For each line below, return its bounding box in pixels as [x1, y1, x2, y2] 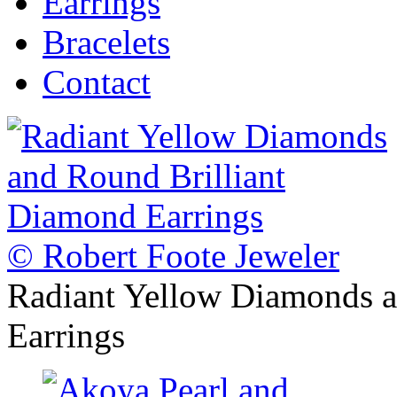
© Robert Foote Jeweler [7, 236, 339, 275]
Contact [43, 62, 151, 101]
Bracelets [43, 22, 170, 61]
